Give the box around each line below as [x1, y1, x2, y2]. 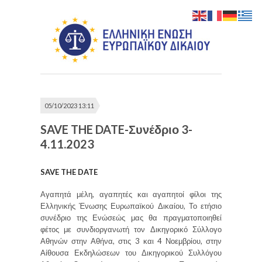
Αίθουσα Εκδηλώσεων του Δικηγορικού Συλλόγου [40, 248, 222, 257]
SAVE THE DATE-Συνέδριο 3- [40, 122, 192, 136]
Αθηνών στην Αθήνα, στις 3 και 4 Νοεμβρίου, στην [40, 236, 222, 246]
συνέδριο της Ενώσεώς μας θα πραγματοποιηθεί [40, 213, 222, 222]
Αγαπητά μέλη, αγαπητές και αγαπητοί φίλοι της [40, 189, 222, 199]
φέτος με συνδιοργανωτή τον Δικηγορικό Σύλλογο [40, 225, 222, 234]
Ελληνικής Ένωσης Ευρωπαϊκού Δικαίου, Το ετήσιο [40, 201, 222, 211]
